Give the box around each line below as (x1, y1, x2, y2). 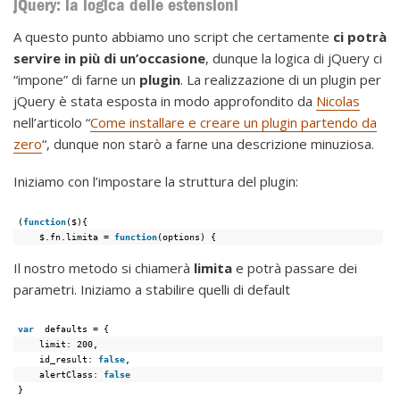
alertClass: (39, 369, 104, 380)
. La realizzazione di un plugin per (180, 71, 381, 89)
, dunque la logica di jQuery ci (205, 49, 382, 68)
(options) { (157, 230, 217, 242)
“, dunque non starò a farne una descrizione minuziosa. (42, 135, 374, 154)
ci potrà (333, 28, 387, 46)
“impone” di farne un (13, 71, 139, 89)
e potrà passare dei (232, 258, 357, 277)
